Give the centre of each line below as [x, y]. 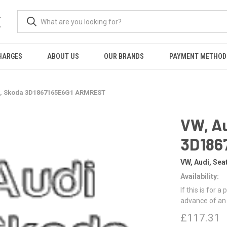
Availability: [200, 176]
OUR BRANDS [124, 56]
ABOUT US [63, 56]
